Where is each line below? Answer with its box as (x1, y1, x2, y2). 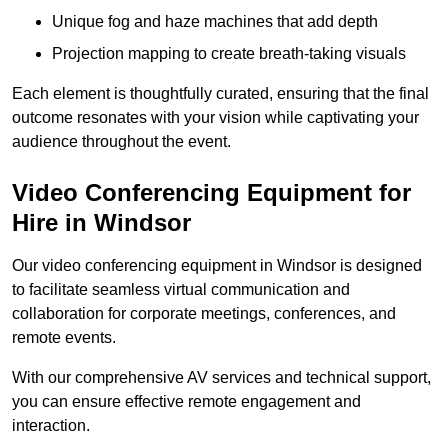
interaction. (12, 417, 90, 435)
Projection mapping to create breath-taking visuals (52, 45, 406, 63)
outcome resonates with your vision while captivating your (12, 109, 419, 127)
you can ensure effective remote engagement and (12, 393, 361, 411)
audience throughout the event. (12, 133, 231, 151)
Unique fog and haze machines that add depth (52, 13, 378, 31)
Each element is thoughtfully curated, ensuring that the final (12, 85, 429, 103)
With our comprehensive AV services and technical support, (12, 369, 431, 387)
